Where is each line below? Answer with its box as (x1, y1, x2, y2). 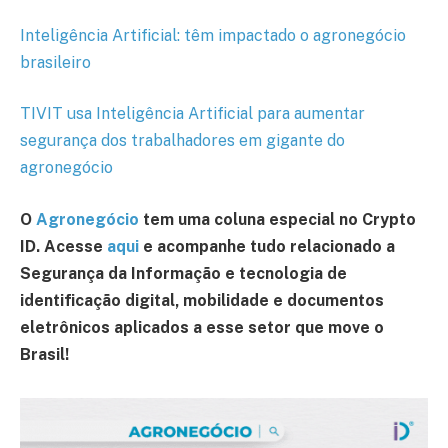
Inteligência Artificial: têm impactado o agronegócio (20, 25, 406, 45)
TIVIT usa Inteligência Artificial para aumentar (20, 104, 365, 124)
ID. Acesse (20, 237, 107, 257)
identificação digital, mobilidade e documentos (20, 291, 384, 311)
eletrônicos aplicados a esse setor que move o (20, 318, 384, 338)
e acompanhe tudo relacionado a (143, 237, 395, 257)
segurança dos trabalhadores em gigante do (20, 131, 345, 151)
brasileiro (20, 52, 91, 72)
